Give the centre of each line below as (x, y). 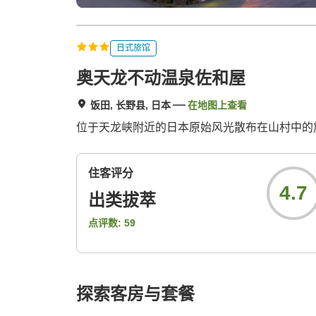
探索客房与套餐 (135, 294)
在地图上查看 (217, 105)
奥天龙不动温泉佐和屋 (161, 78)
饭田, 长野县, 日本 (130, 105)
